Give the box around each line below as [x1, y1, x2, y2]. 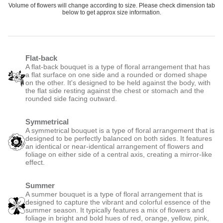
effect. [25, 158, 45, 166]
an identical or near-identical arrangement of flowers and [25, 142, 204, 150]
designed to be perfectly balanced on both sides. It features [25, 134, 212, 142]
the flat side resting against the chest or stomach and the [25, 87, 204, 95]
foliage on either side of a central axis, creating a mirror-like [25, 150, 212, 158]
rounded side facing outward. [25, 95, 117, 103]
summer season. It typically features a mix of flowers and [25, 206, 204, 214]
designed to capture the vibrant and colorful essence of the [25, 198, 211, 206]
